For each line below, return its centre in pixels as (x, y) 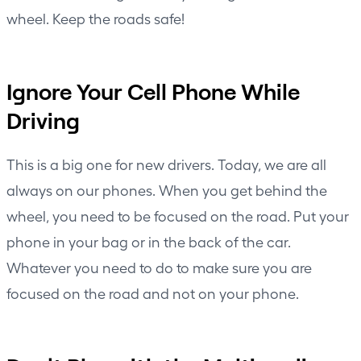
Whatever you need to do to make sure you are (159, 267)
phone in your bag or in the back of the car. (149, 241)
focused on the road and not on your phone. (153, 293)
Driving (43, 120)
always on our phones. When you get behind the (167, 189)
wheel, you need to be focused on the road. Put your (178, 215)
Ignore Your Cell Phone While (153, 91)
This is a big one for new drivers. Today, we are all (166, 164)
